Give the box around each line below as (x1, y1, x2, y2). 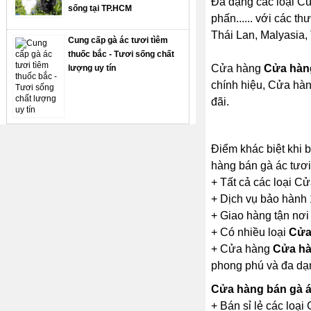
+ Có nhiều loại (210, 226, 289, 238)
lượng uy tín (68, 62, 117, 73)
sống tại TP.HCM (68, 3, 133, 13)
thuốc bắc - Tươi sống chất (68, 49, 175, 59)
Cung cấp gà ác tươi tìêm (68, 35, 169, 45)
